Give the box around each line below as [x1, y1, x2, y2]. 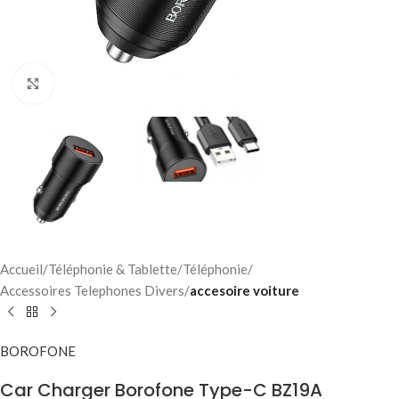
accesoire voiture [190, 282, 299, 299]
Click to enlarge [53, 76, 145, 91]
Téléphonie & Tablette [48, 261, 177, 278]
